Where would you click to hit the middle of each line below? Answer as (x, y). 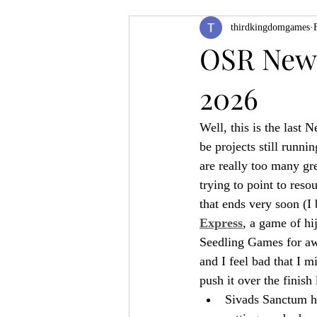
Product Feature (189, 30)
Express (221, 223)
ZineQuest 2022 (281, 30)
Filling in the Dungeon (203, 86)
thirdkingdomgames (270, 28)
